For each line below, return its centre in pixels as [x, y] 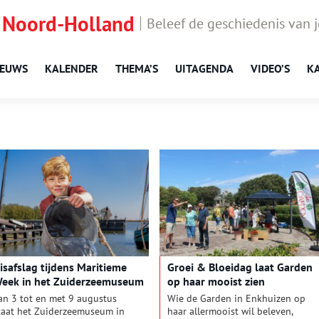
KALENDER [72, 68]
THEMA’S [137, 68]
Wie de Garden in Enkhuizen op [236, 299]
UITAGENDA [204, 68]
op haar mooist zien [216, 282]
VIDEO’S [270, 68]
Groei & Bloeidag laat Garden [240, 267]
